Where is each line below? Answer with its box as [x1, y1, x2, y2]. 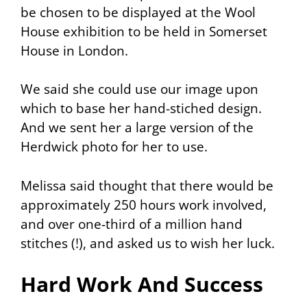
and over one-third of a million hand [21, 214, 243, 233]
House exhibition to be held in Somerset [21, 22, 267, 40]
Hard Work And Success [21, 270, 263, 298]
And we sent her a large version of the [21, 119, 254, 136]
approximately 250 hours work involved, [21, 195, 267, 214]
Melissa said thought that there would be [21, 176, 273, 195]
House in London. [21, 41, 128, 60]
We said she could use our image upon [21, 80, 258, 98]
